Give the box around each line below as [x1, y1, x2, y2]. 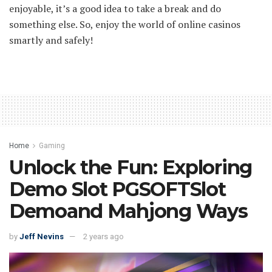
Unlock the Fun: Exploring [9, 155, 252, 180]
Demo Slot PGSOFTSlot [9, 177, 226, 202]
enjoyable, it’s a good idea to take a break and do [9, 2, 221, 16]
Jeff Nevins [19, 232, 64, 242]
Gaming [39, 141, 65, 151]
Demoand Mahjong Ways [9, 199, 248, 223]
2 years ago [83, 232, 124, 242]
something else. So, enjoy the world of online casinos [9, 18, 240, 32]
